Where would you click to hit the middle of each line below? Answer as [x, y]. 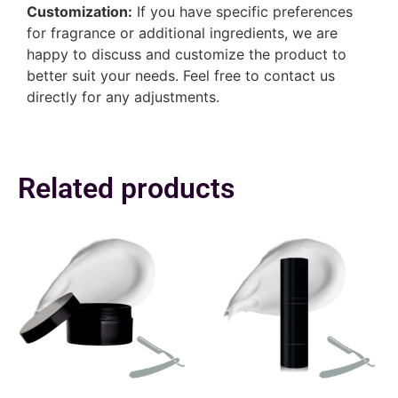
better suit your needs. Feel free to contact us [181, 75]
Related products [126, 189]
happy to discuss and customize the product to [187, 54]
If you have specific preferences [243, 11]
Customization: [80, 11]
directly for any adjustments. [123, 96]
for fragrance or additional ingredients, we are [182, 32]
